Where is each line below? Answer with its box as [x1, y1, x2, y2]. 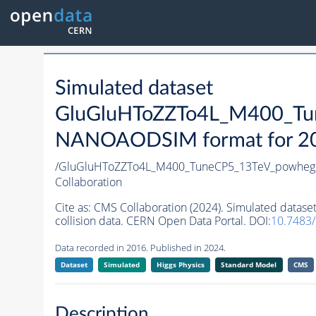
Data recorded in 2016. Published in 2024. [54, 241, 226, 255]
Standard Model [221, 260, 277, 270]
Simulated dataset [54, 78, 213, 99]
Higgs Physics [156, 260, 205, 270]
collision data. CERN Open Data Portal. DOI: [54, 213, 271, 229]
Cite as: [54, 200, 94, 216]
